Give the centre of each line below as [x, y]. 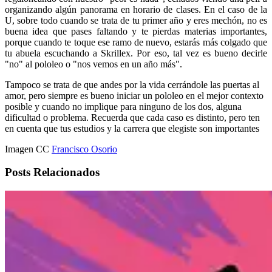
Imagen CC [28, 149]
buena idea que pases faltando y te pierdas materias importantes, [136, 31]
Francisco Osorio [84, 149]
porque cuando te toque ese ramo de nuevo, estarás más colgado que [136, 42]
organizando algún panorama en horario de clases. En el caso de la [136, 9]
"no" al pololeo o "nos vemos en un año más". [93, 64]
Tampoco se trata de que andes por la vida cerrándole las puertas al [132, 84]
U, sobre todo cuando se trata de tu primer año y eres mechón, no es [136, 20]
